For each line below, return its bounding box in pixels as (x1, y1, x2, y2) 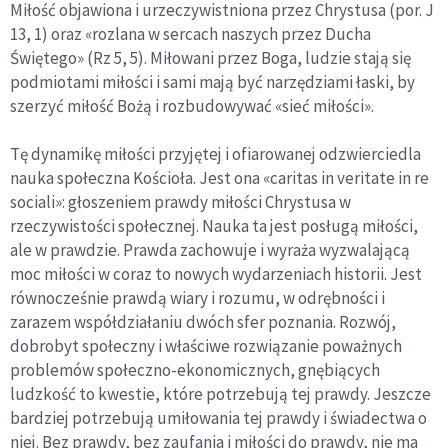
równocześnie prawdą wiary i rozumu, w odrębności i (10, 287, 385, 310)
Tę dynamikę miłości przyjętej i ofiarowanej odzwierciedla (10, 143, 421, 166)
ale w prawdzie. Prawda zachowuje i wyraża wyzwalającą (10, 239, 410, 262)
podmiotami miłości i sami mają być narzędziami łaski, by (10, 71, 415, 94)
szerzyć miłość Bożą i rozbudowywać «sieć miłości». (10, 95, 374, 118)
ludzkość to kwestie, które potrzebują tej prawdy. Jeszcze (10, 383, 431, 406)
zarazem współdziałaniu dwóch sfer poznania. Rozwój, (10, 311, 396, 334)
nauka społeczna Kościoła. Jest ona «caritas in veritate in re (10, 167, 429, 190)
